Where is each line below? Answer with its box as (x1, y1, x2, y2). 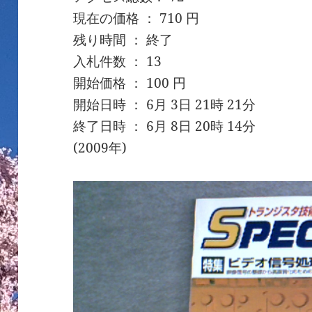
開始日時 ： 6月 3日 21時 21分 (73, 95, 256, 114)
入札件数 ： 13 (73, 52, 162, 70)
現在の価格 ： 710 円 (73, 8, 200, 27)
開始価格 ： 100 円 (73, 73, 187, 92)
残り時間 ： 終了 (73, 30, 173, 49)
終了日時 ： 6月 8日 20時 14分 (73, 116, 256, 135)
